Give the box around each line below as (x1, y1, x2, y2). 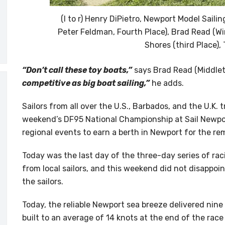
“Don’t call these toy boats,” (22, 65, 132, 75)
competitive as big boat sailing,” (22, 78, 150, 88)
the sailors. (22, 177, 63, 187)
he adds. (152, 78, 184, 88)
